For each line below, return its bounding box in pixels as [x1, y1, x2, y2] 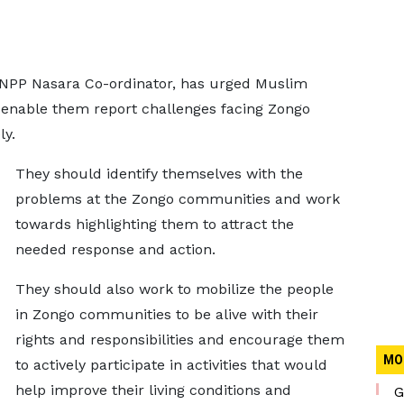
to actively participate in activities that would [14, 356, 327, 373]
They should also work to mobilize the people [14, 280, 334, 298]
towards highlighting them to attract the [14, 216, 294, 233]
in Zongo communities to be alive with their [14, 306, 318, 323]
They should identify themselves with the [14, 165, 303, 182]
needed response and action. [14, 241, 216, 258]
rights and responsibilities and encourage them [14, 331, 344, 348]
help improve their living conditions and [14, 381, 291, 399]
